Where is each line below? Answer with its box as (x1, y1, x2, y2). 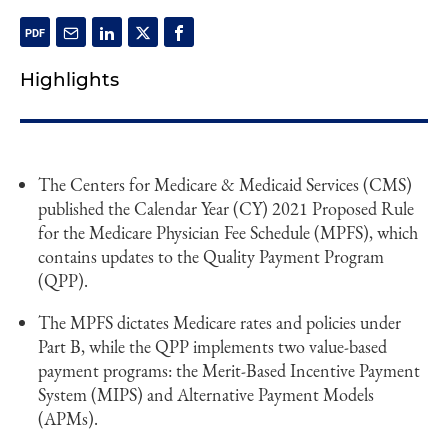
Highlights (20, 68, 119, 91)
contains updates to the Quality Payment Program (38, 245, 384, 268)
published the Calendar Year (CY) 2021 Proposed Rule (38, 197, 414, 220)
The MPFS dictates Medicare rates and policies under (38, 311, 401, 334)
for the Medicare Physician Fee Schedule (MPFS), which (38, 221, 418, 244)
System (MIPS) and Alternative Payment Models (38, 383, 374, 406)
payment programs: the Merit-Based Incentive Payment (38, 359, 420, 382)
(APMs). (38, 407, 98, 430)
